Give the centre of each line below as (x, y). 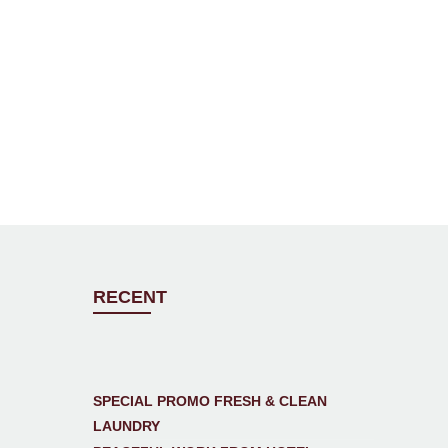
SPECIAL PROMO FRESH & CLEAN (210, 401)
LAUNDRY (127, 426)
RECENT (130, 297)
